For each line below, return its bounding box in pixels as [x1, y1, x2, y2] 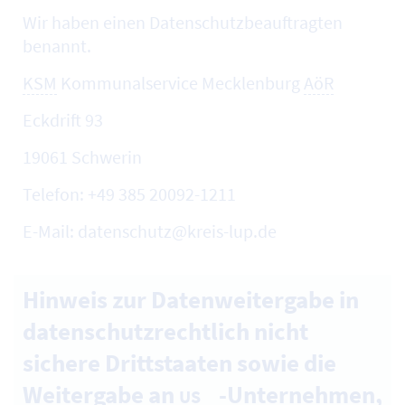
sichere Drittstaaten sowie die [23, 347, 336, 378]
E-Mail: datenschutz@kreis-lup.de [23, 220, 277, 242]
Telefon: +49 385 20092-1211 [23, 183, 236, 205]
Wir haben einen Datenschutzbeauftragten [23, 11, 343, 33]
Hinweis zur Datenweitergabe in [23, 284, 359, 315]
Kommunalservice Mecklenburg [57, 71, 304, 94]
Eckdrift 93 [23, 108, 103, 131]
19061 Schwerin [23, 146, 142, 168]
